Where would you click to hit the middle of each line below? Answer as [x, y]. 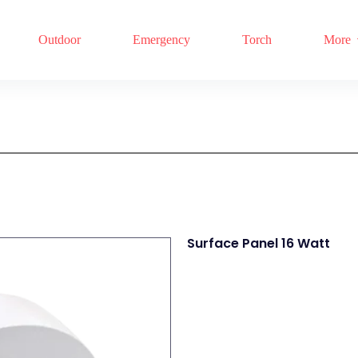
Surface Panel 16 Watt [259, 243]
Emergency [161, 40]
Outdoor [60, 40]
